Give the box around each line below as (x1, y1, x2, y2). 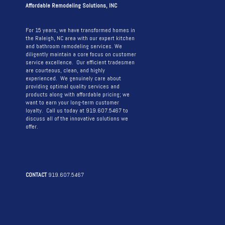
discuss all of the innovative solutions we (26, 115, 128, 123)
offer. (26, 123, 38, 131)
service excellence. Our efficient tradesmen (26, 58, 135, 66)
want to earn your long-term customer (26, 98, 119, 106)
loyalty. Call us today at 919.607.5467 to (26, 106, 128, 115)
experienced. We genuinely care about (26, 74, 121, 82)
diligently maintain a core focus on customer (26, 50, 136, 58)
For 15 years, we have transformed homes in (26, 26, 135, 34)
